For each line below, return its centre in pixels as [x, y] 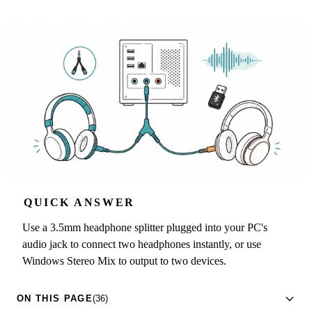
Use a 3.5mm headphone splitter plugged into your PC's [145, 227]
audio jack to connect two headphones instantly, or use [142, 244]
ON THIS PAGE [55, 299]
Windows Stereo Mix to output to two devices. [124, 260]
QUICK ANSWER [79, 202]
